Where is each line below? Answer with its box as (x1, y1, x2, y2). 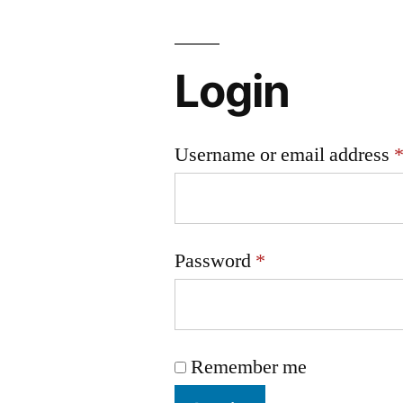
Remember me (191, 354, 308, 380)
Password (175, 247, 256, 273)
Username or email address (175, 142, 395, 167)
